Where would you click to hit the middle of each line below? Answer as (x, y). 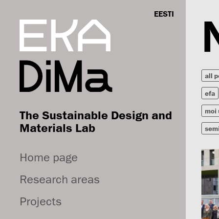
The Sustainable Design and (96, 115)
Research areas (60, 179)
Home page (49, 157)
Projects (41, 201)
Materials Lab (57, 128)
